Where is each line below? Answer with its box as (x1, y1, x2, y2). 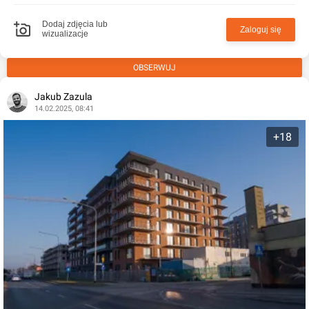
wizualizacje (42, 29, 88, 39)
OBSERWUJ (133, 63, 176, 72)
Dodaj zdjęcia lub (42, 19, 108, 29)
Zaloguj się (240, 25, 281, 34)
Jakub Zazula (34, 91, 92, 102)
